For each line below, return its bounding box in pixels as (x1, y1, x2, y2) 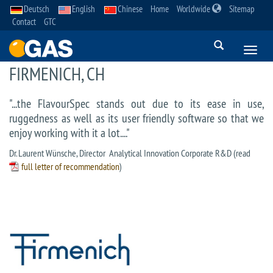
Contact (12, 16, 36, 27)
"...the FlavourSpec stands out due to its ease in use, (9, 96, 264, 111)
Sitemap (229, 3, 255, 15)
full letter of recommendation (21, 160, 119, 172)
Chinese (118, 3, 143, 15)
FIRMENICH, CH (9, 62, 105, 85)
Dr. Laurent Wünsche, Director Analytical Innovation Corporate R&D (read (9, 147, 250, 159)
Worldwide (177, 3, 212, 15)
